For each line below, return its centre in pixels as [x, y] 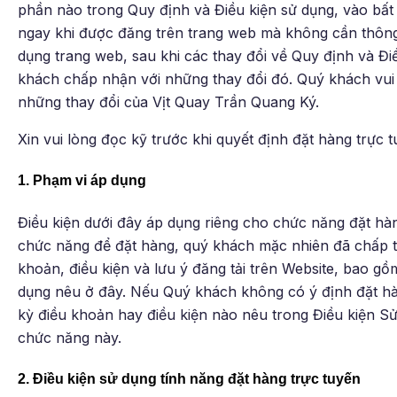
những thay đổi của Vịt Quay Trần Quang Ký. [168, 102]
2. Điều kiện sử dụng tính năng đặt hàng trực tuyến [189, 378]
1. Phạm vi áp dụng [82, 181]
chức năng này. [70, 337]
